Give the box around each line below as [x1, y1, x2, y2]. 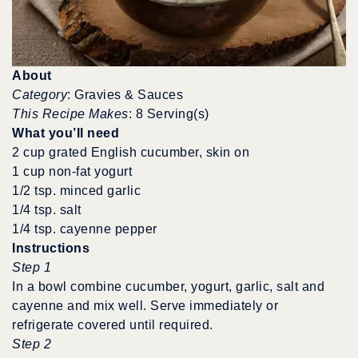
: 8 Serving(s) [128, 106, 209, 121]
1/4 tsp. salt [12, 202, 82, 217]
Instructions [12, 241, 89, 255]
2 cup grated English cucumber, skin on [12, 145, 249, 159]
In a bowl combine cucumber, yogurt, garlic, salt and [12, 279, 324, 293]
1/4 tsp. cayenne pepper [12, 221, 157, 236]
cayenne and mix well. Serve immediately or [12, 298, 278, 312]
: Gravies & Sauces [67, 87, 183, 101]
